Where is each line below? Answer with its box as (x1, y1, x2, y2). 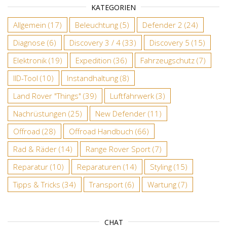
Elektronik (13, 55, 47, 65)
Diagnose (13, 37, 45, 48)
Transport (89, 179, 123, 190)
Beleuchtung (75, 19, 118, 30)
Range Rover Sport (86, 143, 150, 154)
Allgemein (13, 19, 46, 30)
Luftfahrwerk (110, 90, 154, 101)
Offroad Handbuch (69, 126, 133, 136)
